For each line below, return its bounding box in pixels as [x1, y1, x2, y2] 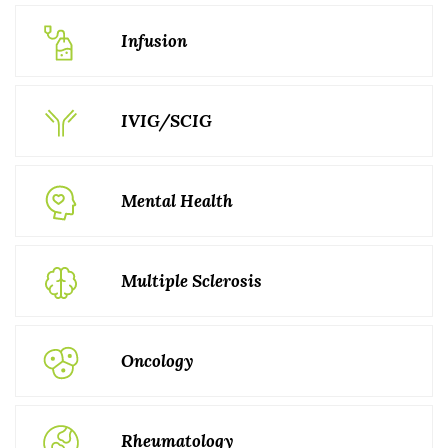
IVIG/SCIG [121, 110, 212, 132]
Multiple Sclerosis [121, 270, 262, 292]
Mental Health [121, 190, 233, 212]
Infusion [121, 30, 187, 52]
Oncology [121, 350, 194, 372]
